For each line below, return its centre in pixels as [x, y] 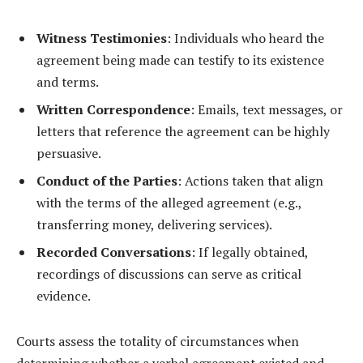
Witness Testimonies [102, 38]
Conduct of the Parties [107, 180]
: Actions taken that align [250, 180]
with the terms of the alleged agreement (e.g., [169, 202]
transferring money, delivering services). [154, 224]
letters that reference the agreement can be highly [183, 131]
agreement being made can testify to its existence [180, 60]
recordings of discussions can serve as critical [169, 273]
